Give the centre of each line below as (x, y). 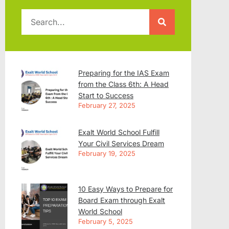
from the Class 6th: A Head (123, 84)
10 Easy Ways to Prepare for (125, 189)
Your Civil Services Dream (121, 143)
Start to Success (106, 95)
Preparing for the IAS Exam (124, 73)
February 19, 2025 (107, 153)
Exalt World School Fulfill (119, 132)
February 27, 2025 (107, 105)
